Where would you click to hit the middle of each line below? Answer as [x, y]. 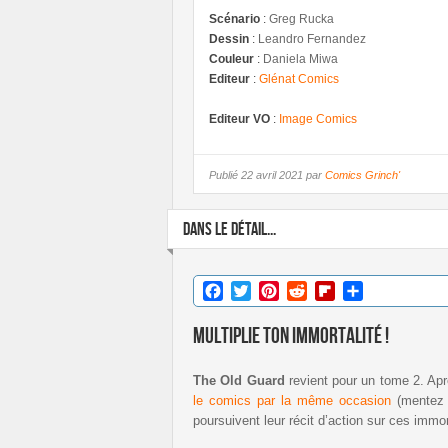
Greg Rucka [301, 18]
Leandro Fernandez [312, 38]
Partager [393, 290]
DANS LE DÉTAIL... [229, 229]
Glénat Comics [299, 78]
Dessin [229, 38]
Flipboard [369, 290]
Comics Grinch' [362, 174]
